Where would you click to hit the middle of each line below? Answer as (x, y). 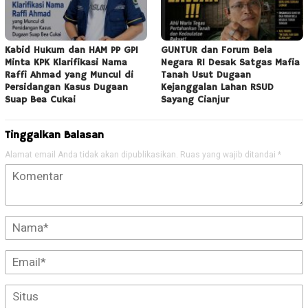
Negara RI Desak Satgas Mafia (230, 63)
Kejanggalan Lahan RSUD (217, 88)
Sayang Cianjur (195, 100)
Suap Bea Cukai (40, 100)
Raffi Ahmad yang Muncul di (69, 75)
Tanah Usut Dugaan (206, 75)
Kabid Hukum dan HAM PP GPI (71, 51)
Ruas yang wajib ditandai (229, 155)
